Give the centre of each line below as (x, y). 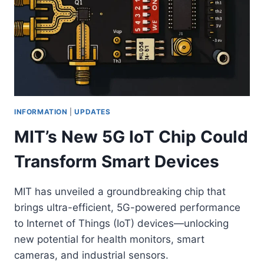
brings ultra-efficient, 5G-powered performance (127, 207)
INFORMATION (41, 111)
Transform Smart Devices (117, 161)
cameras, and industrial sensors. (91, 255)
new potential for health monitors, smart (109, 239)
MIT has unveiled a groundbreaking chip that (120, 191)
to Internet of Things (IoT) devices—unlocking (121, 223)
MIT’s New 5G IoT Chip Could (131, 136)
